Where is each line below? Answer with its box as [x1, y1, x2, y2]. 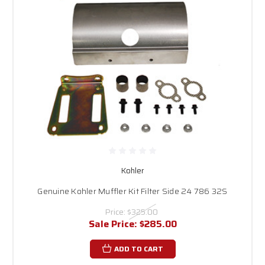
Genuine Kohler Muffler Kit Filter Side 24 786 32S [37, 184, 228, 198]
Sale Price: [88, 216, 140, 231]
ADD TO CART [114, 243, 163, 254]
